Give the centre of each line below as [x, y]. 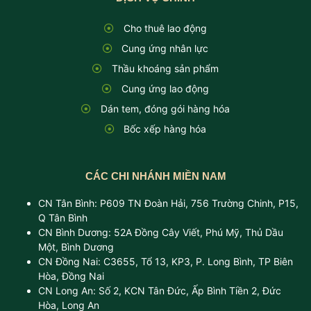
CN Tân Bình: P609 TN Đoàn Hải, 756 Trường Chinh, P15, [168, 203]
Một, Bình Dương [76, 247]
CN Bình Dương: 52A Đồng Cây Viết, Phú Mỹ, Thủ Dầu [161, 233]
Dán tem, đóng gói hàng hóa [165, 109]
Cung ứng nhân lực [165, 49]
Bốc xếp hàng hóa [165, 129]
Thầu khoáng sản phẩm [165, 69]
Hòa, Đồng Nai [71, 276]
